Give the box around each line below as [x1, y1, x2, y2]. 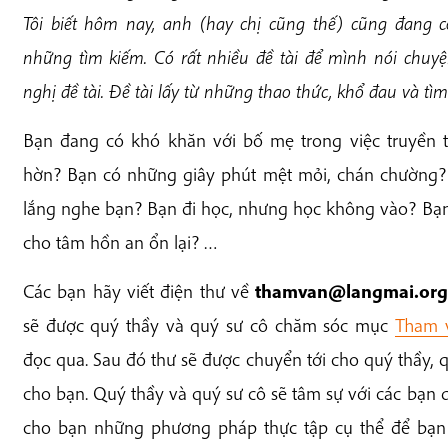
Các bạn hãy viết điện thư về [22, 279, 256, 303]
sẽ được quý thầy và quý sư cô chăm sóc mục [22, 313, 395, 337]
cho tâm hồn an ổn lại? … [22, 229, 218, 254]
